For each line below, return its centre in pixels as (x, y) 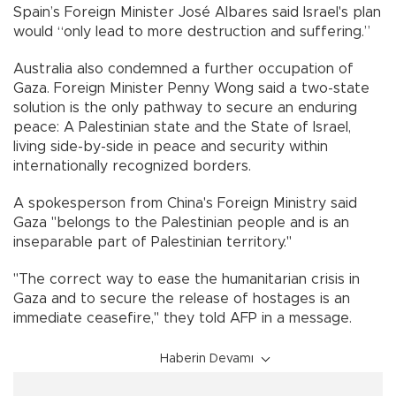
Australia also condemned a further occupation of (183, 69)
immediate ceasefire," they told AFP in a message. (183, 319)
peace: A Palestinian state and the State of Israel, (182, 128)
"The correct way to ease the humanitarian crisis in (187, 280)
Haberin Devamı (207, 359)
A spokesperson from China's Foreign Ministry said (185, 204)
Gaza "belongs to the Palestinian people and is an (181, 223)
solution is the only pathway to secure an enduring (185, 108)
